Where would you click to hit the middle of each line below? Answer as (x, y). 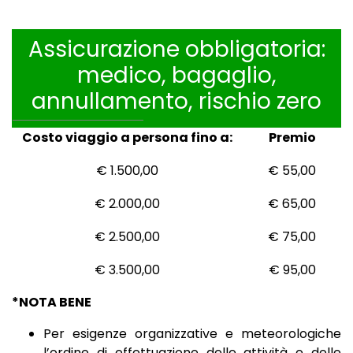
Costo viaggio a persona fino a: (127, 138)
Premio (292, 138)
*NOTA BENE (52, 303)
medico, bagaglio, (176, 76)
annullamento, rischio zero (176, 102)
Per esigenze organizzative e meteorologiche (192, 334)
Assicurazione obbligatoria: (176, 50)
